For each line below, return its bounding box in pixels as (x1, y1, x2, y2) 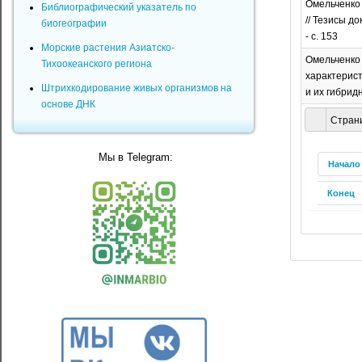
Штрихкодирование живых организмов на (41, 82, 233, 94)
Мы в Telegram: (95, 151, 173, 163)
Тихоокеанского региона (41, 58, 153, 69)
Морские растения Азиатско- (41, 42, 175, 53)
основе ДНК (41, 99, 96, 110)
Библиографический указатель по (41, 2, 197, 13)
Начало (327, 159, 360, 170)
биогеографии (41, 18, 107, 29)
